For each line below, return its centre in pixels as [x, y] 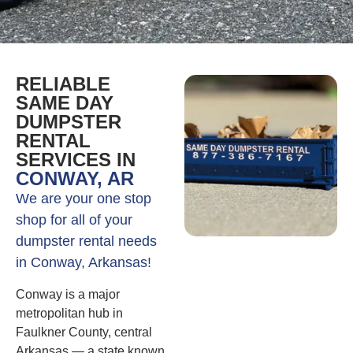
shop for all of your [74, 220]
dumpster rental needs [86, 242]
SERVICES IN [76, 160]
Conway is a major [68, 294]
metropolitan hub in [69, 313]
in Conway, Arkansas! [84, 263]
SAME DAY [65, 103]
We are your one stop [84, 199]
